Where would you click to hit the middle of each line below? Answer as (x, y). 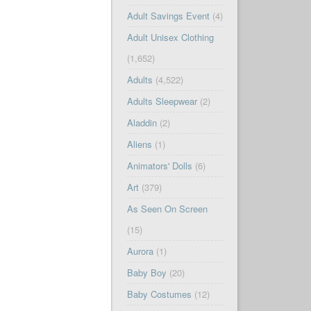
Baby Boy (146, 273)
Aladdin (142, 123)
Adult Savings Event (168, 16)
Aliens (139, 144)
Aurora (140, 251)
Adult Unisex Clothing (170, 37)
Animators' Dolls (159, 166)
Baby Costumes (159, 294)
